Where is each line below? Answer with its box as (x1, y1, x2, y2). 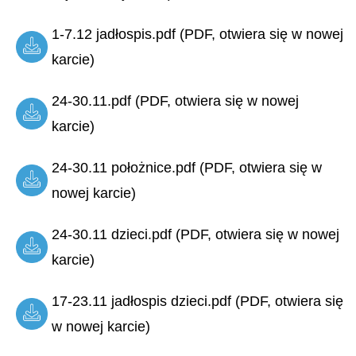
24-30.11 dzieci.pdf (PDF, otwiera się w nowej (52, 226, 339, 243)
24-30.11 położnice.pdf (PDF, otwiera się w (52, 160, 322, 176)
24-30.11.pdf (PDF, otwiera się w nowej (52, 93, 299, 110)
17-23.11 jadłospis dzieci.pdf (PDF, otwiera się (52, 293, 343, 310)
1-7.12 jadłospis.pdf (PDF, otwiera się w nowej (52, 26, 343, 43)
